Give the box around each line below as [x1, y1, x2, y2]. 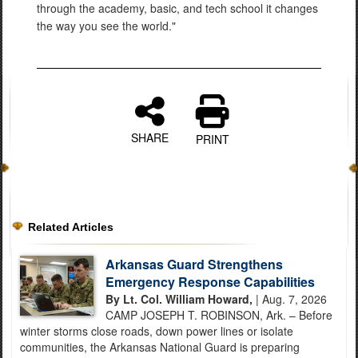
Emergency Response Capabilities [105, 272, 316, 291]
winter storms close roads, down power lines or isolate [20, 322, 293, 339]
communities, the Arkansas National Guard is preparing [20, 338, 300, 355]
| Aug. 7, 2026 [253, 290, 328, 307]
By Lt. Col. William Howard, [105, 290, 253, 307]
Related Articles [28, 220, 113, 233]
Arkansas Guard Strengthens [105, 254, 284, 273]
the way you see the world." [37, 17, 176, 34]
